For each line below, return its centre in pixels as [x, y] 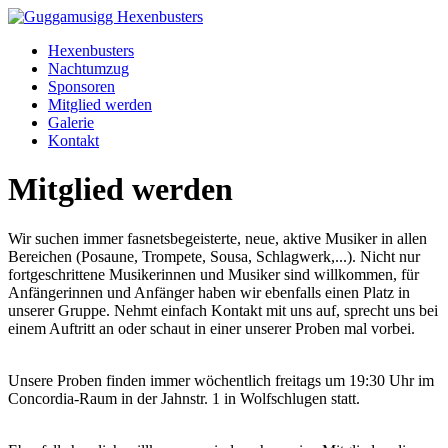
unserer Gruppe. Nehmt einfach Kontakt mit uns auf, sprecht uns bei [223, 310]
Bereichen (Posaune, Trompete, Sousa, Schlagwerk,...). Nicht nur [214, 256]
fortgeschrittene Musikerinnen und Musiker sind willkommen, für [213, 274]
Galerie [71, 122]
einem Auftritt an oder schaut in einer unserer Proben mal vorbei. [211, 328]
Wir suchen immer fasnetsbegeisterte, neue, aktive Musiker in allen [217, 238]
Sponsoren [81, 86]
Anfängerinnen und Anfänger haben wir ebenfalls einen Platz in [209, 292]
